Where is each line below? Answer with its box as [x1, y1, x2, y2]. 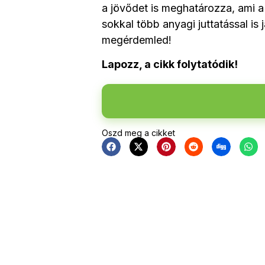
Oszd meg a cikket [102, 127, 175, 138]
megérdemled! [102, 33, 172, 46]
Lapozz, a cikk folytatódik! [102, 58, 238, 71]
